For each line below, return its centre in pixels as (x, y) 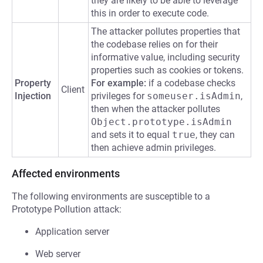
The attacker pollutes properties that (166, 31)
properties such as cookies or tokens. (167, 70)
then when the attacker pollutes (156, 109)
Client (73, 90)
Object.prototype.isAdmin (161, 122)
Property (33, 83)
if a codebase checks (191, 83)
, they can (215, 135)
